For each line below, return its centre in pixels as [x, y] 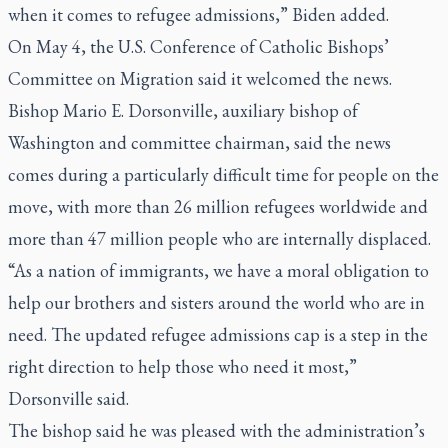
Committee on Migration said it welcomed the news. [200, 78]
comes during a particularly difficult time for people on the [223, 174]
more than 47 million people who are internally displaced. [219, 238]
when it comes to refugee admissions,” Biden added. [198, 14]
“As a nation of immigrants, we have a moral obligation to [218, 270]
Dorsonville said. [68, 398]
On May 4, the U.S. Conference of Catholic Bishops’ [198, 46]
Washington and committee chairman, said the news [199, 142]
